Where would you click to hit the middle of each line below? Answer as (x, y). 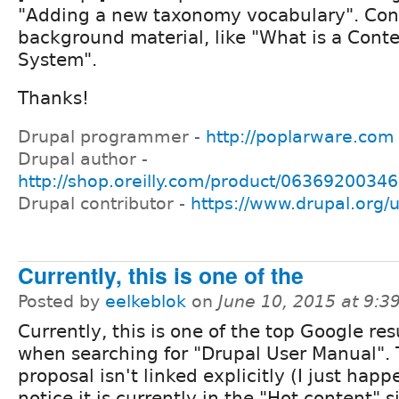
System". (57, 60)
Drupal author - (83, 159)
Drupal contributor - (104, 204)
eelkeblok (146, 301)
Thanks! (53, 98)
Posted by (61, 301)
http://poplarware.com (300, 137)
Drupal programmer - (112, 137)
